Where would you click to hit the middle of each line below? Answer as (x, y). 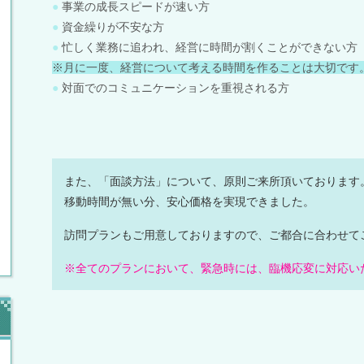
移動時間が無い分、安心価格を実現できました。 (189, 202)
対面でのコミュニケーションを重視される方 (175, 88)
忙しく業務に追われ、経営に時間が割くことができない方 (210, 48)
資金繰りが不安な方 (113, 27)
